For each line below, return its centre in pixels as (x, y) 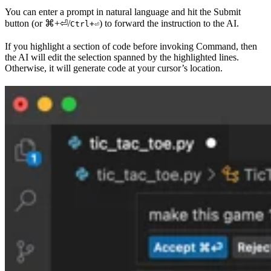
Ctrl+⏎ (85, 24)
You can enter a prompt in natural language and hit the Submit (123, 12)
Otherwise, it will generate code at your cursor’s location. (114, 68)
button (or (25, 24)
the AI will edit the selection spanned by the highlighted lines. (122, 57)
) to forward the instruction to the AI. (169, 24)
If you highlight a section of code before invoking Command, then (131, 47)
